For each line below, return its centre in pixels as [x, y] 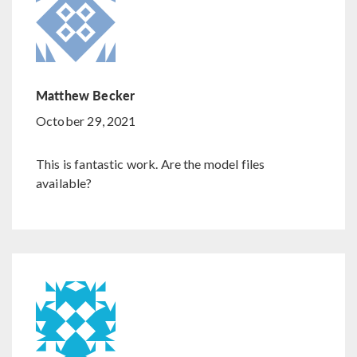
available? [64, 183]
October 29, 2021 [86, 121]
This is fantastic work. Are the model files [151, 164]
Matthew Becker [86, 96]
